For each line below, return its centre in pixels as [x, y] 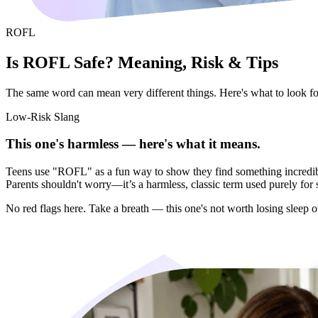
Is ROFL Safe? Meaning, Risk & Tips [142, 62]
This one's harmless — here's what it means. [133, 144]
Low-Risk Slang [43, 116]
